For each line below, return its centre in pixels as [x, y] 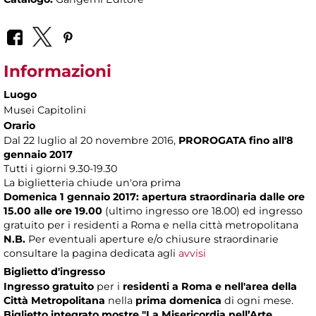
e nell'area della [255, 287]
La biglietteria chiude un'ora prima [92, 183]
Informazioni [57, 72]
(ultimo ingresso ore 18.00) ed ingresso [202, 211]
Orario [19, 126]
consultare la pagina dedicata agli [91, 254]
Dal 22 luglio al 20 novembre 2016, [90, 141]
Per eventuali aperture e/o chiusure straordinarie [153, 239]
